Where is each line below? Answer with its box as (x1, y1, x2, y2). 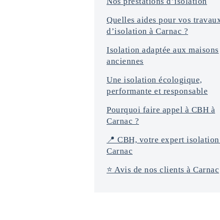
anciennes (107, 56, 144, 66)
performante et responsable (107, 86, 208, 96)
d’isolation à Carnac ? (107, 27, 188, 36)
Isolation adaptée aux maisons (107, 45, 219, 55)
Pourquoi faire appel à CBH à (107, 105, 215, 114)
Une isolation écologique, (107, 75, 202, 84)
